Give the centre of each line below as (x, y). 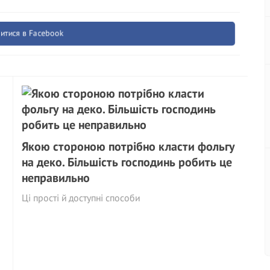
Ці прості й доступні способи (81, 198)
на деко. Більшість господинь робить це (127, 162)
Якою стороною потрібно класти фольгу (129, 146)
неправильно (56, 178)
